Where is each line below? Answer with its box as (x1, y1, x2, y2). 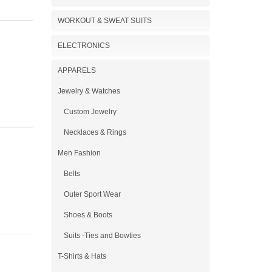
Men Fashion (57, 149, 101, 157)
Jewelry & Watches (57, 87, 120, 95)
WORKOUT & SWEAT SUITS (57, 16, 152, 25)
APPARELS (57, 66, 96, 75)
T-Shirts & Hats (57, 252, 106, 260)
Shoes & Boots (63, 211, 112, 219)
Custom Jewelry (63, 107, 117, 116)
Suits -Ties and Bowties (63, 231, 141, 240)
